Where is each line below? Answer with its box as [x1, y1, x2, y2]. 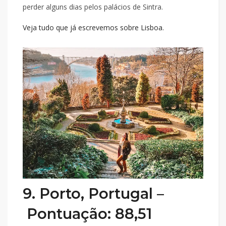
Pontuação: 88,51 [23, 204, 152, 222]
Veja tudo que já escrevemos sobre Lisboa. [23, 23, 164, 32]
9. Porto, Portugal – [23, 184, 164, 202]
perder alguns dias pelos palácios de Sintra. [23, 2, 163, 12]
